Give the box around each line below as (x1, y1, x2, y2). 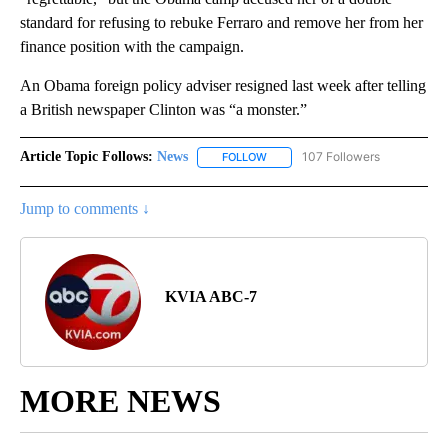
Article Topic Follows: (20, 149, 153, 165)
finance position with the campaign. (20, 38, 244, 56)
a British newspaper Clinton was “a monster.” (20, 101, 307, 119)
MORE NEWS (20, 382, 221, 419)
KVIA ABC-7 (165, 287, 257, 305)
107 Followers (302, 149, 380, 165)
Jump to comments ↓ (20, 199, 150, 217)
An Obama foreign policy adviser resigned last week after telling (20, 77, 426, 95)
